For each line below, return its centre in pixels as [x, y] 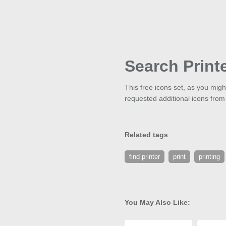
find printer [145, 157]
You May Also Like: [157, 203]
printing [209, 157]
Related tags [146, 135]
